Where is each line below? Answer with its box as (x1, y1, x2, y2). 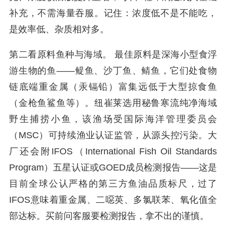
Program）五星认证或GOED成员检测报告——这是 (9, 162, 217, 173)
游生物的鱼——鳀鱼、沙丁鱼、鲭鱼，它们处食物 (9, 66, 217, 76)
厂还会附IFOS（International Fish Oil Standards (9, 146, 217, 156)
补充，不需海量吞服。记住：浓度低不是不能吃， (9, 8, 217, 18)
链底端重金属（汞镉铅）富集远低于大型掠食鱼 (9, 82, 217, 92)
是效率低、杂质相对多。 (9, 24, 109, 34)
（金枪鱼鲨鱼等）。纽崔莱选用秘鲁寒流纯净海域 (9, 98, 217, 108)
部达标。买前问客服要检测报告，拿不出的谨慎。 (9, 211, 209, 221)
